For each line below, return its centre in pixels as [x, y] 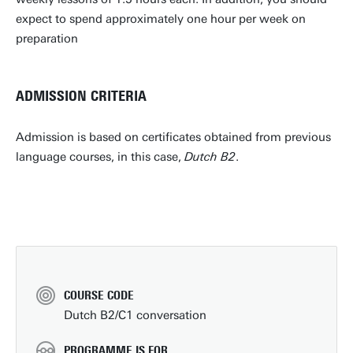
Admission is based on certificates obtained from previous [173, 137]
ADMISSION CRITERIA [83, 96]
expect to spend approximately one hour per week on [161, 19]
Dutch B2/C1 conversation [135, 315]
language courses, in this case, [100, 157]
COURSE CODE [99, 295]
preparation [47, 39]
